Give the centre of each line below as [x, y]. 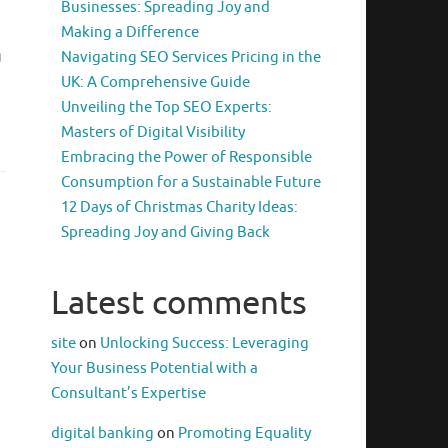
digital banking [102, 434]
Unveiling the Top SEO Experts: [166, 108]
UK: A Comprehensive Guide [155, 83]
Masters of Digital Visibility [153, 133]
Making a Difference [130, 33]
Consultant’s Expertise [128, 394]
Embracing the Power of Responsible [186, 158]
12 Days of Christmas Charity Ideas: [179, 208]
